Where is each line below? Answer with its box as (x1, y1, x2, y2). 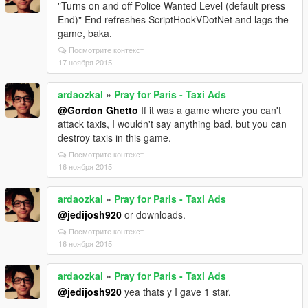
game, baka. (58, 25, 112, 40)
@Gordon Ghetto (58, 102, 138, 117)
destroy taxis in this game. (58, 130, 171, 144)
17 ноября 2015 (58, 56, 112, 67)
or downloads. (122, 207, 186, 221)
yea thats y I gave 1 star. (122, 284, 231, 298)
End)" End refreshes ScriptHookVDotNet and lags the (58, 12, 289, 26)
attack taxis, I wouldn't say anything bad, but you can (58, 116, 287, 131)
